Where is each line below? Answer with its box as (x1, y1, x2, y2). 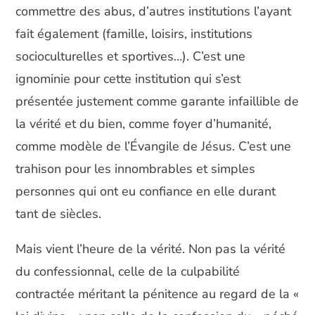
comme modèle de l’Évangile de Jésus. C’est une (15, 138, 292, 155)
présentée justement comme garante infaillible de (15, 93, 300, 110)
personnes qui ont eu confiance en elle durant (15, 183, 276, 200)
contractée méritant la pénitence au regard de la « (15, 285, 300, 302)
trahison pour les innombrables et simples (15, 160, 256, 177)
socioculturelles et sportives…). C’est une (15, 48, 246, 65)
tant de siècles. (15, 205, 102, 222)
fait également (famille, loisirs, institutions (15, 25, 253, 42)
